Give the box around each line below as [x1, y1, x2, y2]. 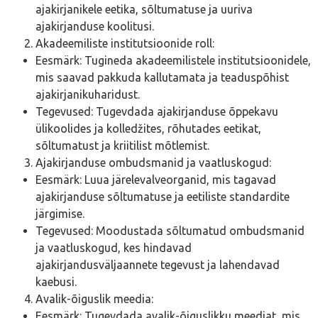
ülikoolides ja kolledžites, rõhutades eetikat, [35, 122, 261, 136]
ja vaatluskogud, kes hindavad [35, 241, 192, 255]
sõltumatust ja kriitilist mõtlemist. [35, 139, 209, 153]
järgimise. [35, 207, 84, 221]
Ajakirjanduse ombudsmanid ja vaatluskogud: [35, 156, 271, 170]
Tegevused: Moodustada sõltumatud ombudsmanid [35, 224, 305, 238]
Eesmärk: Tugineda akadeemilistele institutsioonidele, [35, 54, 311, 67]
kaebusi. [35, 275, 77, 289]
